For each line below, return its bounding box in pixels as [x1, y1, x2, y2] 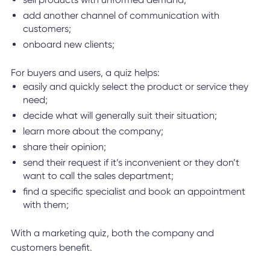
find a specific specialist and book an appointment [22, 185, 245, 197]
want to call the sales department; [22, 169, 174, 181]
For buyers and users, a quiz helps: [10, 66, 160, 78]
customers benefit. [10, 241, 92, 253]
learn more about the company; [22, 125, 163, 137]
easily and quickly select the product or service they [22, 80, 248, 92]
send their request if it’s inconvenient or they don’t [22, 156, 239, 168]
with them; [22, 198, 69, 210]
